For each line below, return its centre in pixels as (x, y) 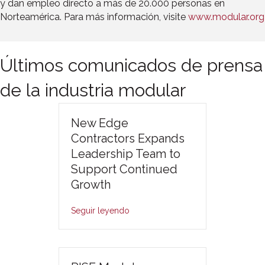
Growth (91, 184)
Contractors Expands (128, 138)
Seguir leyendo (100, 210)
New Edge (100, 123)
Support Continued (124, 169)
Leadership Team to (126, 153)
